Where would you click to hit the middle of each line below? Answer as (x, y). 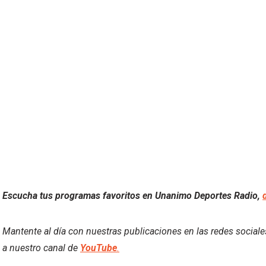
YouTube (99, 248)
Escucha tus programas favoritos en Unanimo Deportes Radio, (132, 195)
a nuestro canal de (41, 248)
